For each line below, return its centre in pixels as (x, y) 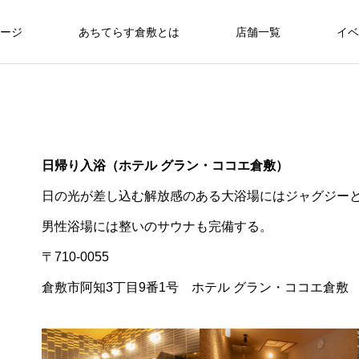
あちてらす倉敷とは (129, 32)
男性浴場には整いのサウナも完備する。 (157, 226)
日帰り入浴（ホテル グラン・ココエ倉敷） (165, 165)
